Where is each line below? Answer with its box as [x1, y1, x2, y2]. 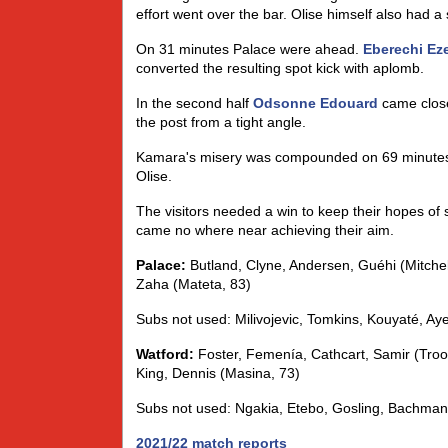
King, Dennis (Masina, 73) [136, 365, 300, 381]
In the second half [136, 95, 253, 111]
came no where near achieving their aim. [136, 222, 394, 238]
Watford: [136, 346, 194, 362]
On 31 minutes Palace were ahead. [136, 41, 363, 57]
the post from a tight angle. [136, 114, 306, 130]
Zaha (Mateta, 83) [136, 276, 251, 292]
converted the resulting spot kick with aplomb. [136, 60, 424, 76]
